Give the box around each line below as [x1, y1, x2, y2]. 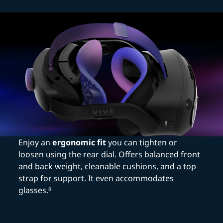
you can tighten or [106, 137, 178, 148]
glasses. [18, 185, 49, 196]
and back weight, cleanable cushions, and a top [18, 161, 197, 172]
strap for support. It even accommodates [18, 173, 174, 184]
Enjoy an [18, 137, 53, 148]
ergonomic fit [52, 137, 107, 148]
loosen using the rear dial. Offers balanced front [18, 149, 201, 160]
